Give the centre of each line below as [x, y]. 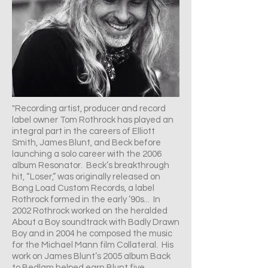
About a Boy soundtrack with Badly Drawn [96, 222]
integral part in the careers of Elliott [83, 131]
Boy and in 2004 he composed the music [92, 234]
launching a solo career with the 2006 [87, 154]
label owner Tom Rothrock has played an [93, 120]
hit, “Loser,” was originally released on [86, 177]
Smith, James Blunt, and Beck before [86, 143]
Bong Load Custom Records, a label [83, 188]
